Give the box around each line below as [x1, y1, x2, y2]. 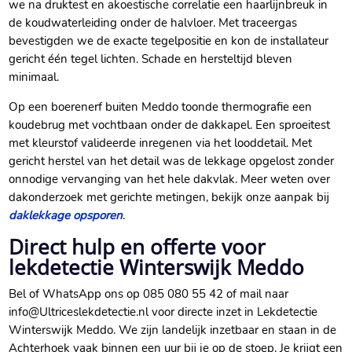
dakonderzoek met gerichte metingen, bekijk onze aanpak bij [9, 189, 330, 206]
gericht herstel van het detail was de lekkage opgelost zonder [9, 153, 335, 170]
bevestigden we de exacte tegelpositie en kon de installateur [9, 33, 329, 49]
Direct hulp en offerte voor [9, 233, 266, 262]
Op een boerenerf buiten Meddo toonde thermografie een [9, 99, 313, 115]
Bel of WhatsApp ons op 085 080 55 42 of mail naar [9, 286, 289, 302]
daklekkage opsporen [9, 207, 123, 224]
